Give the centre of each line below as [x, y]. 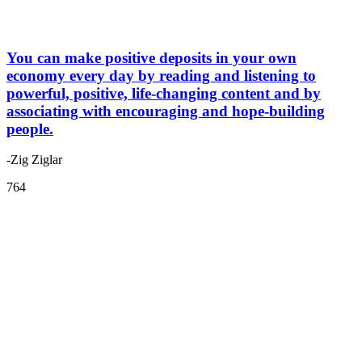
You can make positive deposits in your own [152, 57]
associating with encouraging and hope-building [166, 111]
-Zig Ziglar [34, 160]
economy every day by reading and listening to [161, 75]
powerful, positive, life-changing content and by [164, 93]
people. [30, 128]
